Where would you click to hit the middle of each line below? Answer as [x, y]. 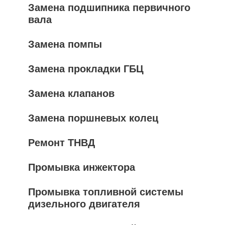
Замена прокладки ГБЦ [86, 69]
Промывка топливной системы [106, 192]
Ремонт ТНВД [62, 143]
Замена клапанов [71, 93]
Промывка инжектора [82, 167]
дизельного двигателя [84, 204]
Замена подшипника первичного [109, 8]
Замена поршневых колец [93, 118]
